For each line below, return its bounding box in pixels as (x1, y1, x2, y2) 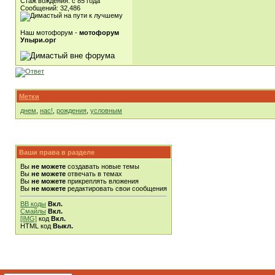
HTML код (20, 222, 53, 230)
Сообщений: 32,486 (20, 4, 80, 12)
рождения (56, 107, 87, 114)
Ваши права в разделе (19, 149, 95, 156)
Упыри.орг (20, 36, 56, 44)
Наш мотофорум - (20, 29, 79, 36)
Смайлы (20, 207, 46, 215)
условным (90, 107, 122, 114)
